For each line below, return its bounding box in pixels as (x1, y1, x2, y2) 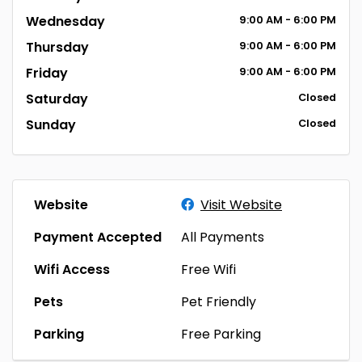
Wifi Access (34, 260, 110, 279)
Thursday (26, 38, 89, 57)
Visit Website (200, 196, 282, 214)
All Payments (181, 228, 264, 246)
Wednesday (26, 12, 105, 31)
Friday (26, 64, 68, 82)
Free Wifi (181, 260, 236, 279)
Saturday (26, 90, 88, 108)
